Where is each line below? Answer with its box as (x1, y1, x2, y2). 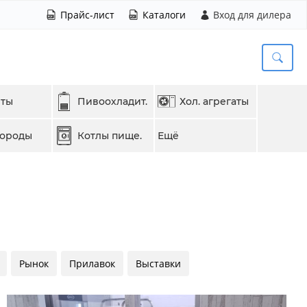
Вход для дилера (213, 8, 291, 21)
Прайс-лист (60, 8, 114, 21)
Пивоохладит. (77, 95, 147, 108)
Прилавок (69, 257, 115, 270)
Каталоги (143, 8, 186, 21)
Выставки (136, 257, 181, 270)
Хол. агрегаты (180, 95, 249, 108)
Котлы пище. (77, 129, 142, 142)
